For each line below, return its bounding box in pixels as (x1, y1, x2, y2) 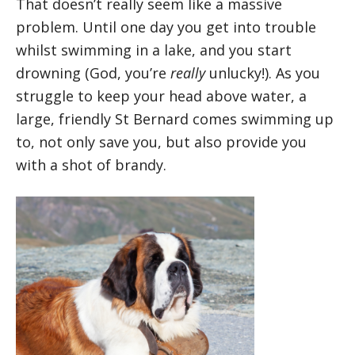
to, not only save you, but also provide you (16, 132, 307, 151)
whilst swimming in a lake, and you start (16, 40, 292, 59)
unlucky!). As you (209, 63, 320, 82)
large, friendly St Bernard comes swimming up (16, 109, 334, 128)
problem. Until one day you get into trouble (16, 17, 316, 36)
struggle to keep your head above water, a (16, 86, 307, 105)
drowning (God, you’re (16, 63, 170, 82)
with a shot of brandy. (16, 155, 166, 174)
